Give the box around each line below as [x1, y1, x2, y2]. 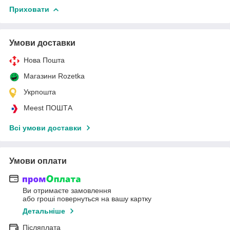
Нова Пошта [24, 55, 65, 64]
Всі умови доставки [9, 123, 82, 132]
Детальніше [23, 207, 65, 216]
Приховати [9, 5, 49, 13]
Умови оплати [9, 156, 67, 165]
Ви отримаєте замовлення [23, 186, 111, 195]
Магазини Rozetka [24, 71, 85, 80]
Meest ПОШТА [24, 103, 72, 112]
